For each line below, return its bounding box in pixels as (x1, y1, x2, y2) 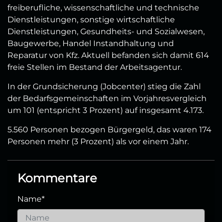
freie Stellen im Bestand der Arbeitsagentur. (7, 62, 182, 72)
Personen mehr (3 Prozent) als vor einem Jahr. (7, 137, 189, 147)
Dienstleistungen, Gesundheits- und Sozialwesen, (7, 27, 205, 37)
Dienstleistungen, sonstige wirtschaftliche (7, 15, 175, 25)
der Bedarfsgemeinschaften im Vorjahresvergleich (7, 94, 207, 104)
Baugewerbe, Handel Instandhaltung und (7, 39, 174, 49)
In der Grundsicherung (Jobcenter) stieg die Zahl (7, 82, 201, 92)
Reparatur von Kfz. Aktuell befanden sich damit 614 (7, 51, 209, 60)
